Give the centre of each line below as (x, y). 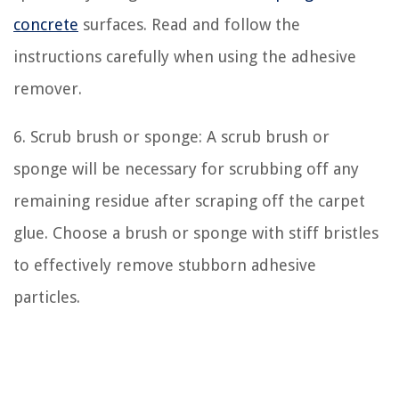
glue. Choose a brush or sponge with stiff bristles (196, 232)
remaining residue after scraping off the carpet (189, 200)
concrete (46, 24)
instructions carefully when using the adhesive (185, 56)
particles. (47, 297)
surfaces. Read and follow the (189, 24)
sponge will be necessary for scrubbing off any (186, 168)
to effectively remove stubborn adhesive (165, 265)
